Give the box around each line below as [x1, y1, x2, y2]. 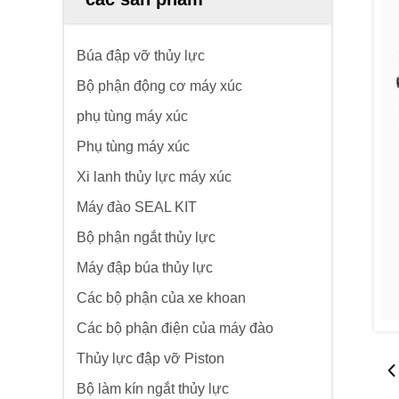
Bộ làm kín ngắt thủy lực [77, 381, 229, 396]
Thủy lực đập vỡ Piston [77, 351, 224, 366]
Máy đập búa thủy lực [77, 260, 213, 275]
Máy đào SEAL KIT [77, 199, 197, 215]
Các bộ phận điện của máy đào [77, 321, 273, 336]
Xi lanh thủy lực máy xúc [77, 169, 232, 184]
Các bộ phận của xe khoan [77, 290, 246, 305]
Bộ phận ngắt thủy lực [77, 230, 216, 245]
